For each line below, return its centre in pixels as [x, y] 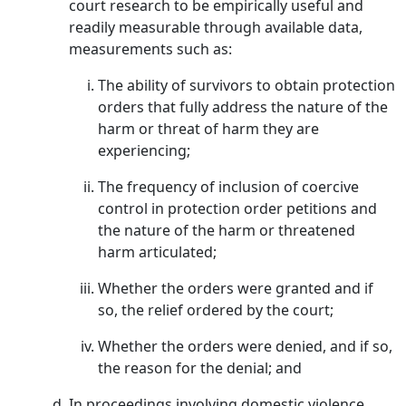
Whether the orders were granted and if [236, 288]
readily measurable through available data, [216, 27]
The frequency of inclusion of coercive [228, 187]
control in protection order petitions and [237, 208]
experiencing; [144, 150]
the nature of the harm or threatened [227, 230]
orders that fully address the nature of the [243, 107]
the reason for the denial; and [200, 368]
